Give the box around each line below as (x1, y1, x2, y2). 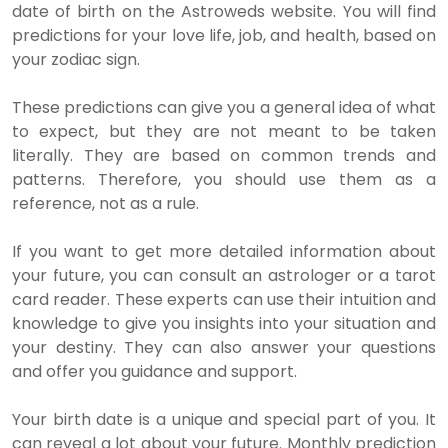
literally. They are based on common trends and (12, 144, 436, 167)
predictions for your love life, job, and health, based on (12, 24, 436, 47)
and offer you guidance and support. (12, 360, 297, 383)
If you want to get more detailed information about (12, 240, 436, 263)
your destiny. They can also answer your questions (12, 336, 436, 359)
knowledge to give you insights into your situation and (12, 312, 436, 335)
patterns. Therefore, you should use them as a (12, 168, 436, 191)
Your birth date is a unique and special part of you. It (12, 408, 436, 431)
